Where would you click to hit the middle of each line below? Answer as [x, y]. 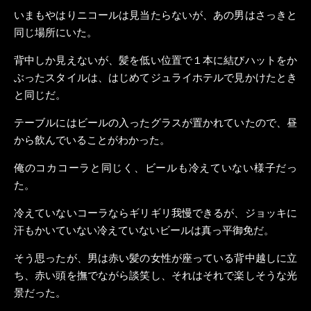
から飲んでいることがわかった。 [92, 139]
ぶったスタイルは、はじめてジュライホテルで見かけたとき [155, 77]
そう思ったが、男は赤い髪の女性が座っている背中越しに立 [155, 257]
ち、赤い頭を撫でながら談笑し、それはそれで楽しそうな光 [155, 275]
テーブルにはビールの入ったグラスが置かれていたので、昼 [155, 122]
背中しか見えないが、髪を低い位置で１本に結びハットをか [155, 59]
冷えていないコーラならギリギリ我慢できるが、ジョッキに [155, 212]
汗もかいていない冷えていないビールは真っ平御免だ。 [144, 229]
